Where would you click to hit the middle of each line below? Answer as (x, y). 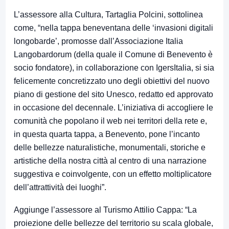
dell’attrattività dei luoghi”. (60, 187)
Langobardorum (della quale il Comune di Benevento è (113, 54)
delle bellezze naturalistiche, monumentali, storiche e (110, 147)
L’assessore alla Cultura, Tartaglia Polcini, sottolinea (108, 14)
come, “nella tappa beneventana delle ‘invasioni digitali (113, 28)
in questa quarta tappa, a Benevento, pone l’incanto (107, 134)
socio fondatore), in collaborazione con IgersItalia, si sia (114, 67)
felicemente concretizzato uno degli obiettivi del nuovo (112, 81)
